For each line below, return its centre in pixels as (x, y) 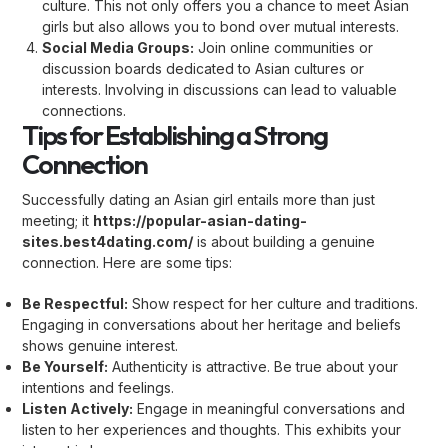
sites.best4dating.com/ (108, 241)
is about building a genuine (284, 241)
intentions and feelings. (98, 387)
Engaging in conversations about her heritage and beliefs (212, 324)
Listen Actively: (78, 408)
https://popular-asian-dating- (200, 220)
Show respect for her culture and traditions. (273, 303)
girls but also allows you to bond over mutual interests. (221, 26)
